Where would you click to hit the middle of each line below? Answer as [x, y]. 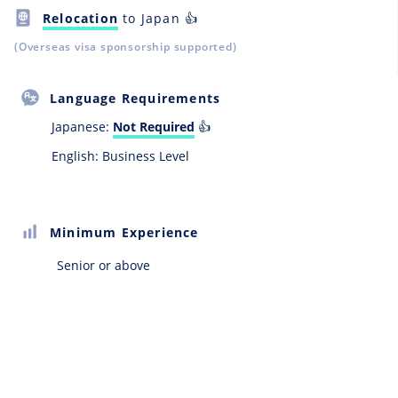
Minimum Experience [124, 232]
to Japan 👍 [159, 18]
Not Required [154, 127]
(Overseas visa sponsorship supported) [126, 47]
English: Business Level [120, 156]
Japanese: [82, 127]
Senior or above [103, 266]
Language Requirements [135, 98]
